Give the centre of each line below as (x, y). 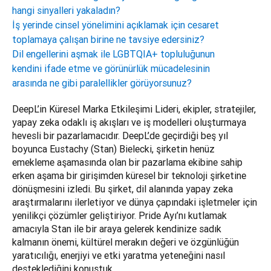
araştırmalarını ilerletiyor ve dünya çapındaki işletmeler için (135, 202)
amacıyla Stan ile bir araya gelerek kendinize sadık (117, 229)
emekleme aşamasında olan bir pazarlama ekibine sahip (127, 162)
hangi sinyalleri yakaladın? (66, 11)
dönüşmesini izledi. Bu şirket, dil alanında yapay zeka (122, 189)
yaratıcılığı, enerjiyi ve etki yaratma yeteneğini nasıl (119, 256)
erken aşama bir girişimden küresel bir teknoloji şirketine (129, 176)
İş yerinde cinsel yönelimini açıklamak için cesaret (116, 25)
